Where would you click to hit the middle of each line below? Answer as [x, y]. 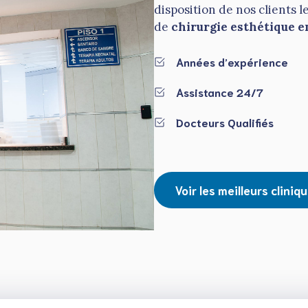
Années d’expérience [232, 61]
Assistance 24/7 [220, 91]
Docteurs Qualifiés [225, 122]
